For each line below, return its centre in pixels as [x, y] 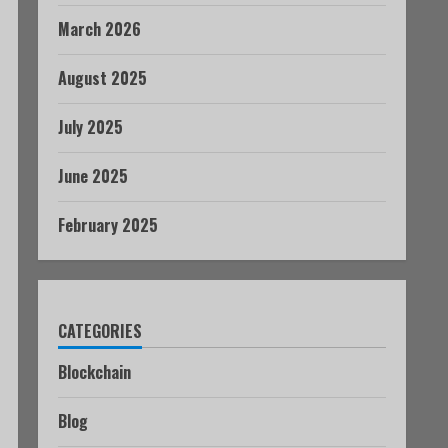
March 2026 [99, 29]
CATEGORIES [100, 331]
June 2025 [93, 176]
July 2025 [90, 127]
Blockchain [94, 372]
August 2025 [102, 78]
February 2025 [108, 225]
